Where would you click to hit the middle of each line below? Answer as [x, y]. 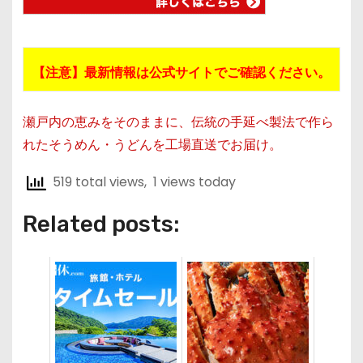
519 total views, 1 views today [141, 182]
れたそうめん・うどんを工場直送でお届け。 [152, 145]
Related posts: [101, 224]
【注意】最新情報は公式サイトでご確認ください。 [181, 73]
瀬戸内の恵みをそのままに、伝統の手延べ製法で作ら [178, 122]
